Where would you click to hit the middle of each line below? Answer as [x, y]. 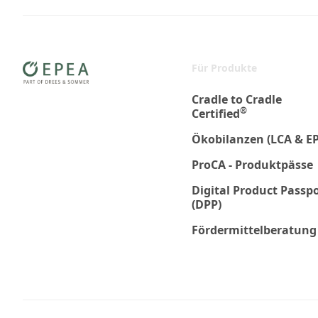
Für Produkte [224, 67]
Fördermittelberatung [254, 230]
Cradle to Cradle [236, 99]
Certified [215, 113]
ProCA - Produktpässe [252, 164]
